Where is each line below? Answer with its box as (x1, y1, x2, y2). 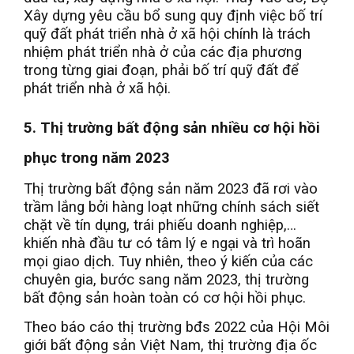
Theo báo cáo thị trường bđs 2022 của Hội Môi (24, 318, 330, 337)
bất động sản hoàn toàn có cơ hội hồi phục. (24, 289, 306, 307)
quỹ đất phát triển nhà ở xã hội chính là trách (24, 25, 311, 43)
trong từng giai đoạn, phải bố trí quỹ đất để (24, 62, 299, 80)
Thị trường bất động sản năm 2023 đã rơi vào (24, 180, 318, 198)
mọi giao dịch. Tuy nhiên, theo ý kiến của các (24, 253, 313, 271)
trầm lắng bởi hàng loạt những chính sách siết (24, 198, 319, 217)
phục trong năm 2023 (24, 149, 170, 168)
